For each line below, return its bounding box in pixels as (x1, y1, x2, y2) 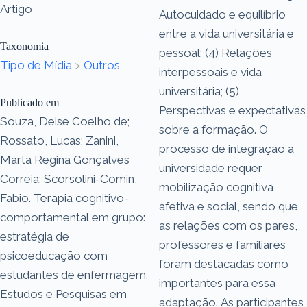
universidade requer (159, 160, 262, 175)
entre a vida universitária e (159, 26, 294, 40)
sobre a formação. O (159, 122, 268, 136)
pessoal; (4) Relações (159, 45, 272, 60)
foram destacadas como (159, 256, 288, 271)
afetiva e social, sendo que (159, 199, 298, 213)
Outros (84, 58, 120, 72)
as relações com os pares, (159, 218, 297, 232)
